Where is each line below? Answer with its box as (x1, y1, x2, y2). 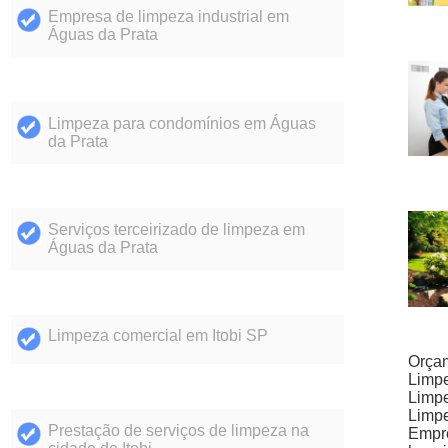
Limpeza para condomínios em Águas (47, 114, 316, 132)
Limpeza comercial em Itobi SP (47, 327, 268, 345)
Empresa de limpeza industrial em (47, 8, 289, 26)
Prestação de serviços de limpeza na (47, 421, 309, 439)
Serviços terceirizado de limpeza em (47, 221, 305, 239)
